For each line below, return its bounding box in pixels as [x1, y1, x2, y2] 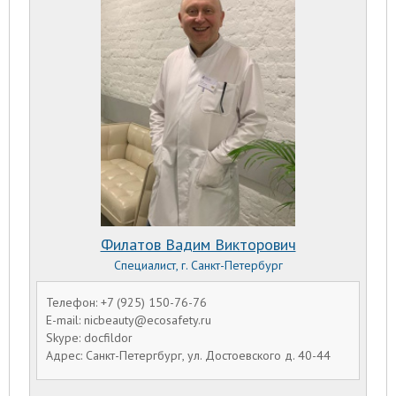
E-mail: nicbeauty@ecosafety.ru [46, 311, 211, 328]
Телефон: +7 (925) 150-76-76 [46, 293, 207, 310]
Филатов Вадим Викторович [100, 233, 296, 255]
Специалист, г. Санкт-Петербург [113, 256, 283, 273]
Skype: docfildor [46, 329, 133, 346]
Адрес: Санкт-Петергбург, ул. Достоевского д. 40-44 [46, 347, 331, 364]
